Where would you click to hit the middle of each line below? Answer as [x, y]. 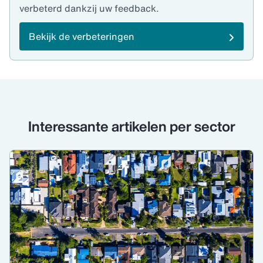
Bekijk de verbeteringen [82, 37]
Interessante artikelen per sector [131, 127]
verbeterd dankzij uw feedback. [89, 9]
